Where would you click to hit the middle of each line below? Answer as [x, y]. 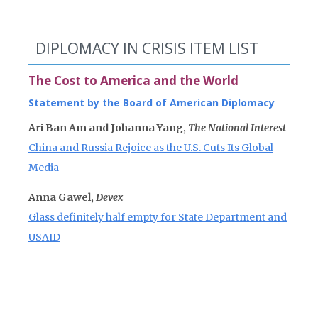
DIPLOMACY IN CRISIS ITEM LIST [147, 48]
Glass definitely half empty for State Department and [158, 217]
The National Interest [237, 128]
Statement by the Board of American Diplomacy [152, 103]
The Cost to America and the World [133, 81]
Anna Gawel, [62, 197]
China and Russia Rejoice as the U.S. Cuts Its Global [151, 148]
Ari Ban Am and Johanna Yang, [108, 128]
